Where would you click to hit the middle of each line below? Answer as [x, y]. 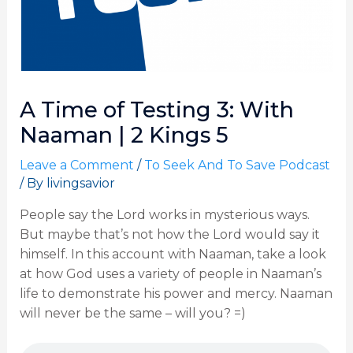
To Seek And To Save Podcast [237, 165]
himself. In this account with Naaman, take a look [173, 254]
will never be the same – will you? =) [132, 313]
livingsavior [80, 183]
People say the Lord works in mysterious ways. [164, 214]
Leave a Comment [76, 165]
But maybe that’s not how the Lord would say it [169, 234]
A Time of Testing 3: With [156, 110]
